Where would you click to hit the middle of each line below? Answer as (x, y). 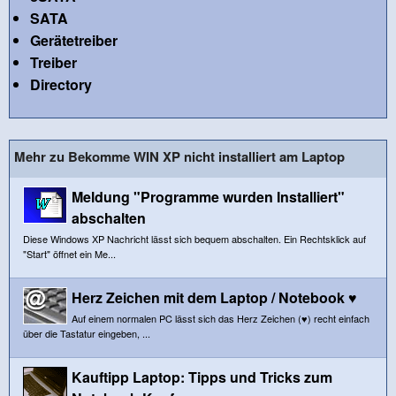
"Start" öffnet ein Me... (69, 253)
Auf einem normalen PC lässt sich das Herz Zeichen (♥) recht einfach (221, 318)
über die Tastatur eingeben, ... (87, 333)
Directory (61, 84)
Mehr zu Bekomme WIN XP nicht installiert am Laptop (179, 156)
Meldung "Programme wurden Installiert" (208, 196)
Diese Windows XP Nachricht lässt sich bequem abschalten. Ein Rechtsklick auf (194, 238)
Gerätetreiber (73, 40)
